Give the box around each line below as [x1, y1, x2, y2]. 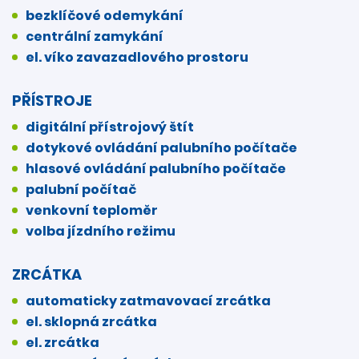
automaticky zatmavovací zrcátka [26, 291, 271, 310]
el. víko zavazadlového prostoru [26, 47, 248, 67]
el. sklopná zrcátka [26, 312, 157, 331]
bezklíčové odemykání [26, 6, 184, 25]
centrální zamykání [26, 26, 163, 46]
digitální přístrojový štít [26, 117, 194, 136]
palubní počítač [26, 179, 136, 199]
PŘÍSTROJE [12, 90, 92, 111]
